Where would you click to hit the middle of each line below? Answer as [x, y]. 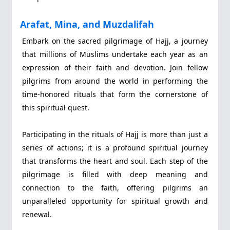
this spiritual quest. [56, 108]
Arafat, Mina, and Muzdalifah [87, 24]
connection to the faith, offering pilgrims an [115, 188]
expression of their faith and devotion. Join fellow [115, 68]
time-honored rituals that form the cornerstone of [115, 94]
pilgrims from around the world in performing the [115, 81]
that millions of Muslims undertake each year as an [115, 54]
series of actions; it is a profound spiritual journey [115, 148]
